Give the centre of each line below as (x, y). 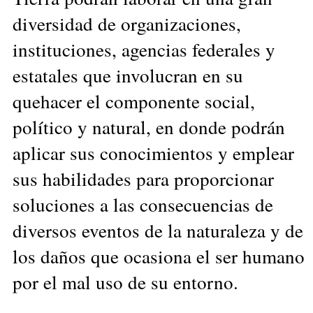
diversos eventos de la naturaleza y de (158, 230)
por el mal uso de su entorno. (125, 282)
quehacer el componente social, (134, 101)
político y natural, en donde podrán (149, 126)
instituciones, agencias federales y (144, 49)
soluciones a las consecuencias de (143, 204)
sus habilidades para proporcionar (143, 178)
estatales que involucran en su (128, 75)
